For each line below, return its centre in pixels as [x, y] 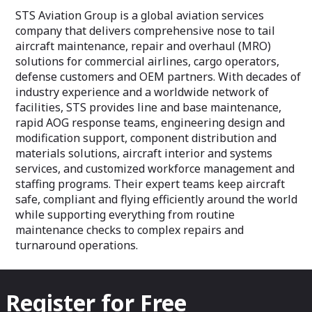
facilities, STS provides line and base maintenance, [148, 107]
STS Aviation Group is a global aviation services [140, 15]
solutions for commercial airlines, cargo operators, [147, 61]
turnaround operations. [77, 245]
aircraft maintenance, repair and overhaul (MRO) [143, 46]
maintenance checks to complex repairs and [130, 230]
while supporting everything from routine [125, 214]
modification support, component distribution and [146, 138]
